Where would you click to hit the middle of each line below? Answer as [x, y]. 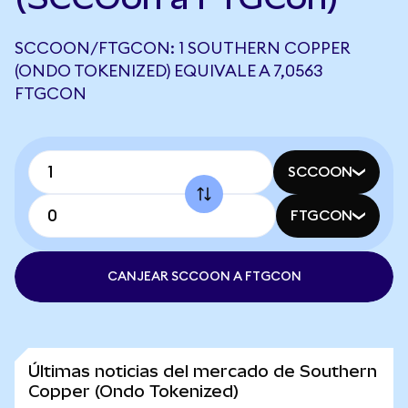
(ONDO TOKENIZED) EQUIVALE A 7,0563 [169, 71]
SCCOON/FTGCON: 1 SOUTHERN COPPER [183, 48]
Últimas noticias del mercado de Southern [203, 371]
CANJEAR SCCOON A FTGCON [204, 277]
